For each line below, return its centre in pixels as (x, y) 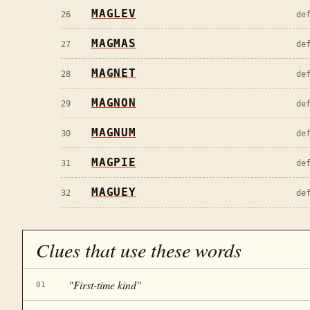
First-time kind (104, 284)
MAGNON (114, 103)
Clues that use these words (139, 250)
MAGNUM (114, 133)
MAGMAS (114, 44)
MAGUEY (114, 192)
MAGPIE (114, 163)
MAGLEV (114, 14)
